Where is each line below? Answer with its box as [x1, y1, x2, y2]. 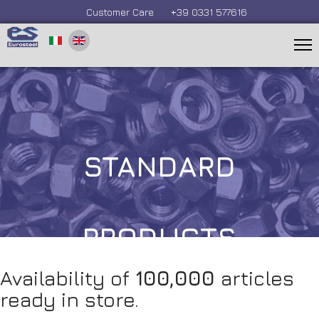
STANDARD [83, 149, 236, 183]
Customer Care [86, 6, 154, 18]
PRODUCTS [82, 220, 237, 254]
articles [215, 266, 294, 290]
